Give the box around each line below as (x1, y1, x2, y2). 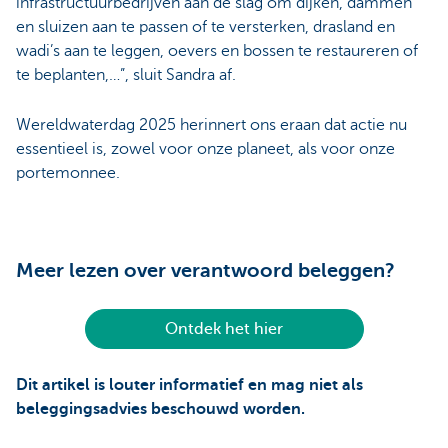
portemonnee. (16, 164, 120, 183)
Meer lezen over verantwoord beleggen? (16, 259, 395, 283)
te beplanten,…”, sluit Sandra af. (16, 65, 236, 84)
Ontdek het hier (165, 320, 283, 339)
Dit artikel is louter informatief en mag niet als (16, 376, 363, 395)
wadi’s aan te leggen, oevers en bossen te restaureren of (16, 41, 418, 60)
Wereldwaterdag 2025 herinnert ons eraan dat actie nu (16, 116, 407, 135)
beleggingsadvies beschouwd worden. (16, 400, 305, 419)
